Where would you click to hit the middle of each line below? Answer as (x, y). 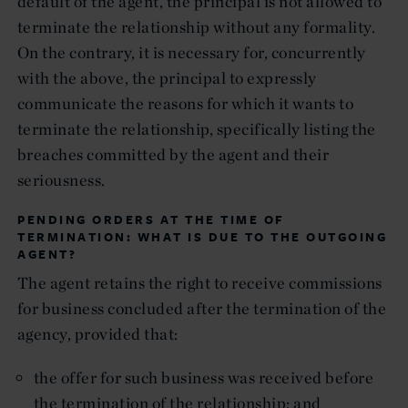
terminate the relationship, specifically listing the (197, 128)
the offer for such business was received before (204, 377)
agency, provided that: (98, 333)
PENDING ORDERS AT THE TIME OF (151, 219)
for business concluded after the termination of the (202, 308)
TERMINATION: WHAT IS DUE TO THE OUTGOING (202, 236)
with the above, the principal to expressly (167, 77)
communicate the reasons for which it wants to (186, 103)
